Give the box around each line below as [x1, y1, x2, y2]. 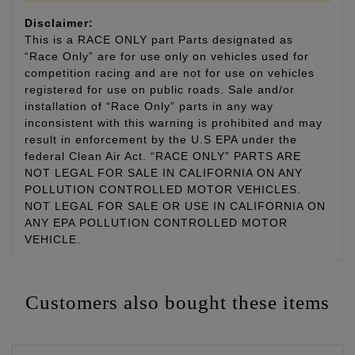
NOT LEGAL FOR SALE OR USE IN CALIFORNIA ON [25, 200, 326, 213]
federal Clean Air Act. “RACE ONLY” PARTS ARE [25, 150, 301, 163]
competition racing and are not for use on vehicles [25, 67, 315, 80]
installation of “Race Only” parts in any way [25, 100, 273, 113]
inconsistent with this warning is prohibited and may [25, 116, 323, 130]
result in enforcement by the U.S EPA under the [25, 133, 297, 147]
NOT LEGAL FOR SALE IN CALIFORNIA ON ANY [25, 166, 303, 180]
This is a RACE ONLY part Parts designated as [25, 33, 293, 47]
